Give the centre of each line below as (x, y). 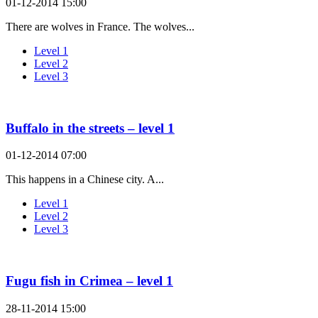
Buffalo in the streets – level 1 (90, 128)
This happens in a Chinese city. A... (85, 180)
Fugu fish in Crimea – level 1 (89, 281)
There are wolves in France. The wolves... (100, 27)
